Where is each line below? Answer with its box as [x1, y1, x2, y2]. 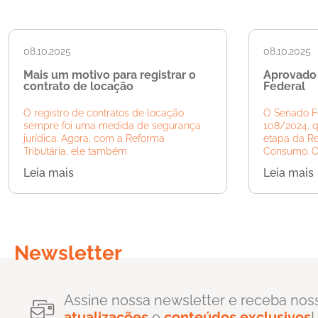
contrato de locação [23, 79, 133, 94]
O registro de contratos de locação [23, 107, 184, 119]
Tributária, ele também [23, 146, 127, 158]
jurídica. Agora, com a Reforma [23, 133, 165, 145]
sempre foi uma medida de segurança [23, 120, 201, 132]
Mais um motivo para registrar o [23, 68, 196, 82]
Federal [263, 79, 305, 94]
